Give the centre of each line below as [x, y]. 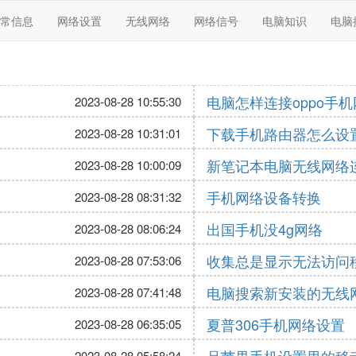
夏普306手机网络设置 [276, 324]
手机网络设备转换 [264, 197]
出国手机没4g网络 [265, 229]
